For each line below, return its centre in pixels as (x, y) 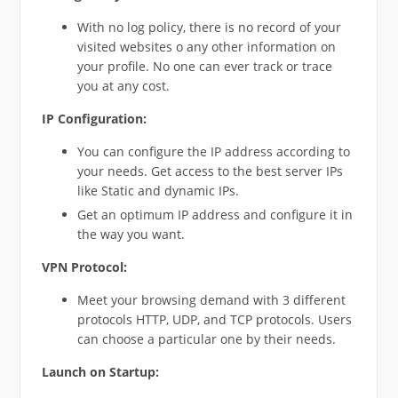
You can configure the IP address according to (213, 152)
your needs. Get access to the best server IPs (210, 171)
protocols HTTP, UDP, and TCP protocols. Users (214, 320)
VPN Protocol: (84, 267)
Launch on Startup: (100, 372)
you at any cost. (123, 86)
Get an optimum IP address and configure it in (215, 215)
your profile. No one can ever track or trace (204, 67)
